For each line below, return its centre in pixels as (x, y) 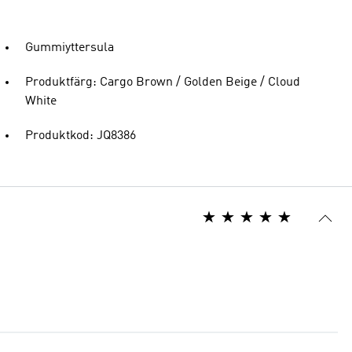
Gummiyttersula (70, 48)
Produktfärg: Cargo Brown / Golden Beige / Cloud (163, 82)
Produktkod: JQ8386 (81, 136)
